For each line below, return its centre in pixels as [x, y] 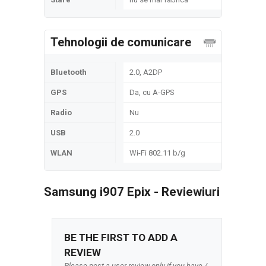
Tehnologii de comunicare [121, 42]
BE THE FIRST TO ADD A [121, 237]
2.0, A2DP [146, 72]
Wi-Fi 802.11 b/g [157, 153]
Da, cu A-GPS [152, 92]
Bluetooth [69, 72]
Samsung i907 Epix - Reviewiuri [132, 192]
